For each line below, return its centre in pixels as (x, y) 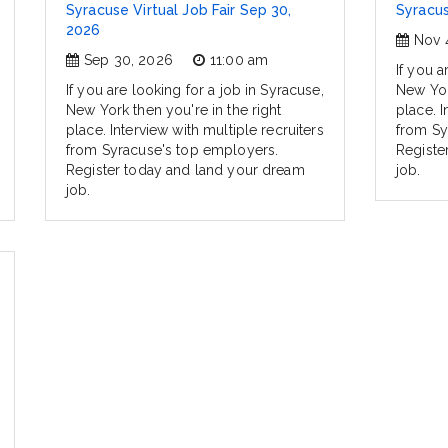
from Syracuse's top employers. (172, 150)
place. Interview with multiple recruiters (195, 130)
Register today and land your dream (185, 170)
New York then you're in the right (174, 110)
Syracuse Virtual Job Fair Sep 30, (179, 10)
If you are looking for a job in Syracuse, (195, 90)
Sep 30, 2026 (128, 60)
